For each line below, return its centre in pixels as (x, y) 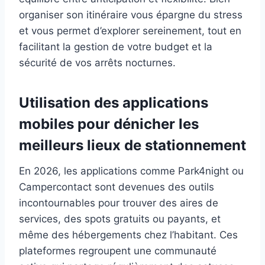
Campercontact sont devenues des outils (117, 187)
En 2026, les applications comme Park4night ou (131, 171)
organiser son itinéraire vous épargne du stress (131, 15)
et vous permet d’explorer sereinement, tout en (130, 31)
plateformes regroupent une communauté (118, 251)
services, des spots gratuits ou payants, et (120, 219)
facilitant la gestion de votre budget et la (116, 47)
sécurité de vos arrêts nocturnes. (97, 63)
